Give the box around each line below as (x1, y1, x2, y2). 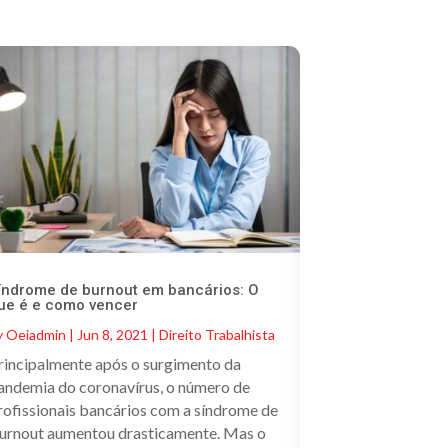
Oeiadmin (6, 325, 67, 343)
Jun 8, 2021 (77, 325, 149, 343)
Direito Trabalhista (159, 325, 276, 343)
